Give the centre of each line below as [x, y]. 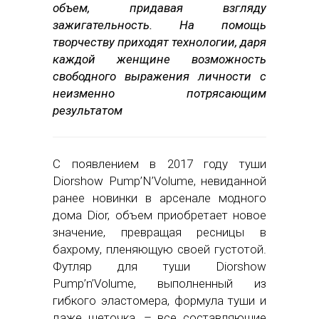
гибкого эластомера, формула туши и [159, 300]
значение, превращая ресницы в [159, 232]
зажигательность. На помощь [159, 25]
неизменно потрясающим [159, 93]
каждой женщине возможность [159, 59]
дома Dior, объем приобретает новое [159, 215]
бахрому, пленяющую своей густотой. [159, 249]
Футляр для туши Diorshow [159, 266]
